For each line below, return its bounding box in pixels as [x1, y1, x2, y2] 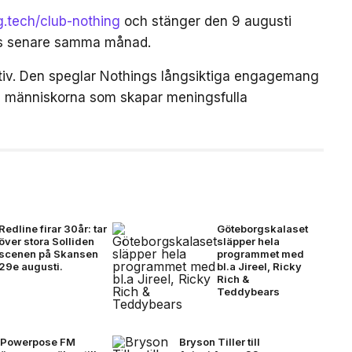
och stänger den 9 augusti [120, 13, 291, 29]
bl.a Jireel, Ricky [216, 260, 302, 273]
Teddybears [216, 285, 280, 298]
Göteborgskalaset [216, 222, 308, 235]
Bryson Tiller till [178, 335, 260, 348]
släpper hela [216, 235, 280, 247]
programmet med [216, 247, 304, 260]
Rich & [216, 273, 249, 285]
